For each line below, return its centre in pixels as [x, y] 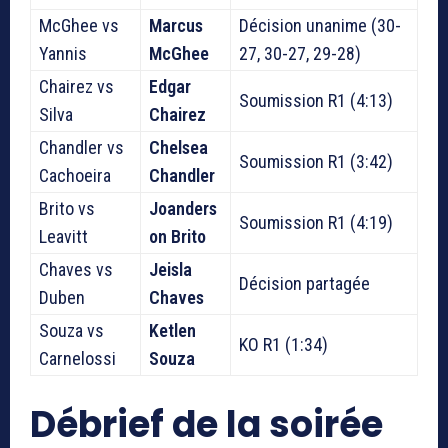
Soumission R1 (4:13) [316, 100]
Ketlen [172, 330]
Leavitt [63, 236]
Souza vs [71, 330]
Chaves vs [76, 269]
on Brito [177, 236]
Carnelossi [77, 358]
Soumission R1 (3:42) [316, 161]
